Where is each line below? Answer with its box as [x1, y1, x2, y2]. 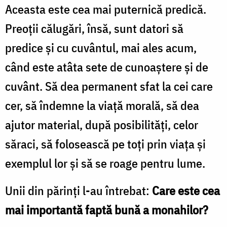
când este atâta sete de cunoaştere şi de [5, 58, 208, 75]
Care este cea [152, 182, 220, 199]
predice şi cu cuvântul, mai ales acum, [5, 39, 197, 56]
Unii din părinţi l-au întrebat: [5, 182, 152, 199]
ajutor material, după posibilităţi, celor [5, 116, 198, 133]
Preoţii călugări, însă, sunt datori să [5, 20, 183, 36]
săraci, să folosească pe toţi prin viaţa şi [5, 135, 206, 152]
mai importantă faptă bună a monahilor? [5, 201, 208, 218]
